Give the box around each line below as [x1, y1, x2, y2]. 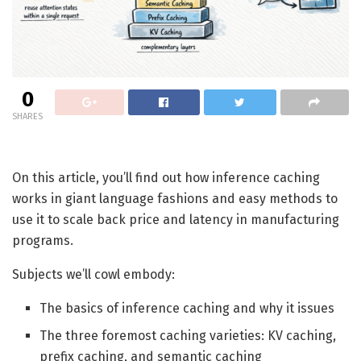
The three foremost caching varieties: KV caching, [39, 328, 337, 344]
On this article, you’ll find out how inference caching [12, 170, 320, 186]
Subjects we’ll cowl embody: [12, 267, 175, 283]
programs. [12, 233, 73, 249]
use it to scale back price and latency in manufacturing [12, 212, 339, 228]
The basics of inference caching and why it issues [39, 301, 335, 317]
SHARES [12, 111, 43, 122]
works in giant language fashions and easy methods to [12, 191, 338, 207]
